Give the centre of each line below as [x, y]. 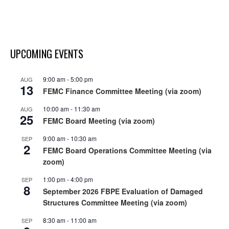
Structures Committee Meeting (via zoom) [115, 202]
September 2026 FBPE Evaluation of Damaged [123, 191]
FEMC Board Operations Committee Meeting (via [127, 150]
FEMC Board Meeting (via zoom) [99, 121]
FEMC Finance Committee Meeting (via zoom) [122, 91]
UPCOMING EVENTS [47, 54]
